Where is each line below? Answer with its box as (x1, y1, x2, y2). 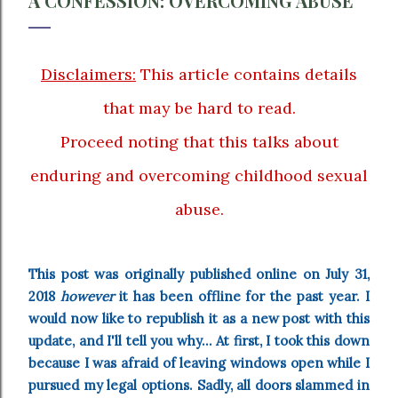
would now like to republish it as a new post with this (28, 310, 370, 328)
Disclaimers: (41, 63, 136, 84)
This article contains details (136, 63, 357, 84)
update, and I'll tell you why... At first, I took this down (28, 332, 370, 350)
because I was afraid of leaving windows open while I (28, 354, 370, 372)
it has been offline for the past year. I (118, 288, 370, 306)
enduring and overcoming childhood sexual (30, 164, 368, 186)
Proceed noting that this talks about (60, 131, 338, 152)
